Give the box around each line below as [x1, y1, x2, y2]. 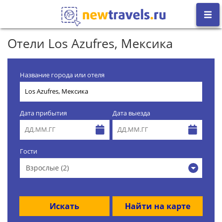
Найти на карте [125, 200, 190, 212]
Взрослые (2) [26, 163, 69, 172]
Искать [50, 200, 79, 212]
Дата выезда [112, 109, 150, 117]
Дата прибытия [20, 109, 67, 117]
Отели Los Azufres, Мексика [7, 34, 173, 52]
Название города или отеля [20, 70, 105, 79]
